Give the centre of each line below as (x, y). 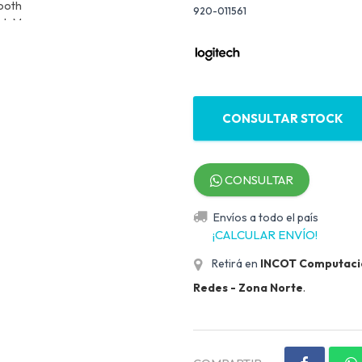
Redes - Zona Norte (248, 288)
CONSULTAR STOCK (283, 118)
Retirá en (235, 264)
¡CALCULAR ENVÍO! (265, 235)
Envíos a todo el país (266, 217)
